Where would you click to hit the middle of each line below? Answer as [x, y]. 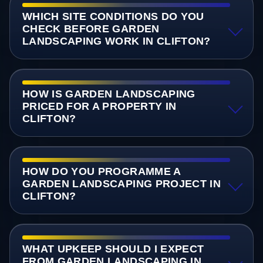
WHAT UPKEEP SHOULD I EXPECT [113, 249]
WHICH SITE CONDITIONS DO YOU [113, 16]
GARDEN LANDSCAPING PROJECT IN [122, 183]
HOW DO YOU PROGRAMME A [101, 171]
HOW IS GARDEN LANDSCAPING [109, 94]
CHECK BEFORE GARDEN [91, 28]
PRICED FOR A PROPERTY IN [99, 106]
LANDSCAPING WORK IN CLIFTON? [116, 41]
